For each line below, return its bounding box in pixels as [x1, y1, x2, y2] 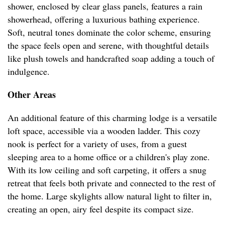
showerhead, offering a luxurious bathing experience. [8, 13, 200, 26]
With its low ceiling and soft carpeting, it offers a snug [8, 164, 206, 176]
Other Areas [8, 88, 56, 101]
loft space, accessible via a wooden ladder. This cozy [8, 125, 200, 137]
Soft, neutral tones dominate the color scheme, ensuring [8, 26, 211, 39]
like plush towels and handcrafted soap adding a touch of [8, 52, 214, 65]
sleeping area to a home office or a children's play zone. [8, 151, 210, 163]
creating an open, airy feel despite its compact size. [8, 203, 194, 215]
